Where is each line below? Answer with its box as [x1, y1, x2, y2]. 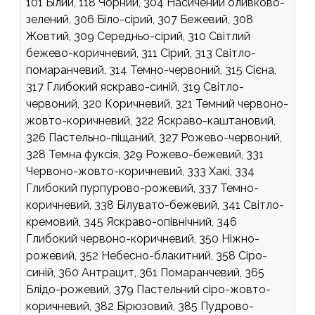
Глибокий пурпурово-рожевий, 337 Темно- [26, 181, 259, 195]
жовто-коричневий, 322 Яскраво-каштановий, [26, 113, 276, 127]
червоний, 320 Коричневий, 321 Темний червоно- [26, 96, 288, 110]
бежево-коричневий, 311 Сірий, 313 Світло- [26, 46, 256, 60]
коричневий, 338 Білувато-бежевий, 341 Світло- [26, 198, 284, 212]
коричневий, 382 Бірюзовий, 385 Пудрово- [26, 299, 254, 313]
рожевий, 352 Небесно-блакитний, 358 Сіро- [26, 248, 267, 262]
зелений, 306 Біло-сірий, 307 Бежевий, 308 [26, 12, 253, 26]
